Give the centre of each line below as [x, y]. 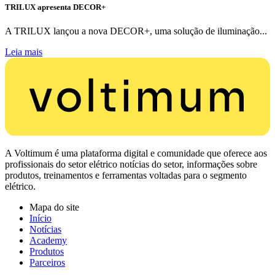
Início [41, 218]
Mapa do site [54, 207]
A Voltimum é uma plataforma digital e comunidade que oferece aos [136, 153]
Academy [48, 240]
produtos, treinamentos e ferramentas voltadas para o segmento [126, 175]
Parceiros [47, 262]
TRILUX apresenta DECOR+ [55, 7]
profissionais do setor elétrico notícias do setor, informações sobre [131, 164]
